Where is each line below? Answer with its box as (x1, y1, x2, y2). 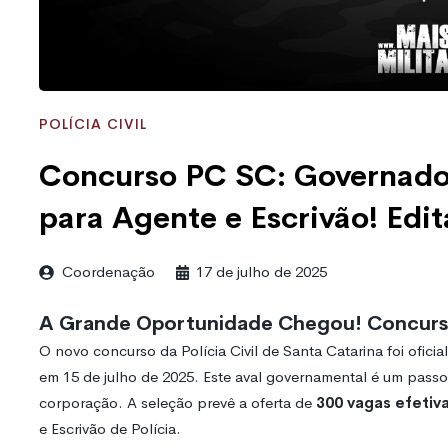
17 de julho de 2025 (196, 262, 327, 282)
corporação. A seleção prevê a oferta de (39, 393, 316, 413)
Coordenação (62, 262, 155, 282)
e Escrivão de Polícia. (39, 419, 181, 439)
